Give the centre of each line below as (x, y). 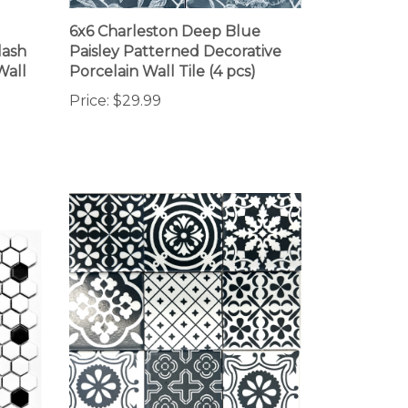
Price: (89, 79)
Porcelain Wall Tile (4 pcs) (163, 50)
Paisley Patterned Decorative (175, 30)
